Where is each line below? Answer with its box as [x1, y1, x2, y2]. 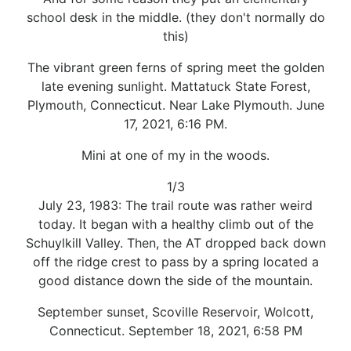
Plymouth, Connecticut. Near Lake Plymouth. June [27, 96, 324, 113]
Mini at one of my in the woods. [81, 147, 270, 163]
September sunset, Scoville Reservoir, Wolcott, [38, 303, 313, 320]
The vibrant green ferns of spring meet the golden [27, 59, 324, 75]
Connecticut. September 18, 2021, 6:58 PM [49, 322, 302, 338]
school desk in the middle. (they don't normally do [26, 9, 325, 25]
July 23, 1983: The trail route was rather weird [38, 197, 313, 213]
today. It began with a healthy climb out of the [38, 215, 313, 232]
